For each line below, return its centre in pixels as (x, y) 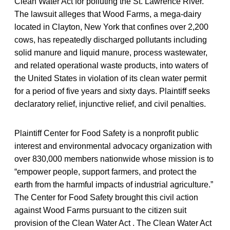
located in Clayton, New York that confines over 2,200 (111, 27)
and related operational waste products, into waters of (111, 65)
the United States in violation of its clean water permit (110, 78)
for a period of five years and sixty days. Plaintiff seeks (112, 91)
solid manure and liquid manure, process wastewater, (111, 52)
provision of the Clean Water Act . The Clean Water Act (113, 223)
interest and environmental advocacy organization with (113, 146)
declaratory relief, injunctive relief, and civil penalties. (110, 104)
